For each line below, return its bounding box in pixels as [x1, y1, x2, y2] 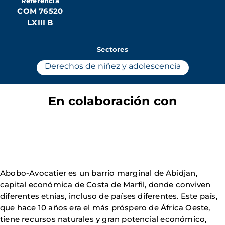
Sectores [97, 45, 128, 53]
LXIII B [27, 18, 53, 27]
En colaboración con [48, 94, 177, 108]
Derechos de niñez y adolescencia [44, 61, 181, 71]
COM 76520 [17, 6, 63, 16]
